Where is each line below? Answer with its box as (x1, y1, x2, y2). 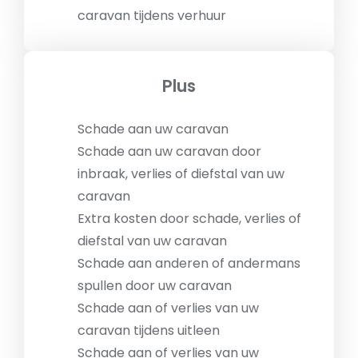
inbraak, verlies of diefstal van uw (78, 165, 284, 184)
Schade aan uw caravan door (78, 142, 261, 161)
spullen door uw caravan (78, 276, 232, 296)
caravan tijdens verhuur (78, 6, 226, 26)
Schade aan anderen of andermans (78, 254, 300, 273)
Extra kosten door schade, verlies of (78, 209, 301, 229)
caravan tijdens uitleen (78, 321, 220, 340)
